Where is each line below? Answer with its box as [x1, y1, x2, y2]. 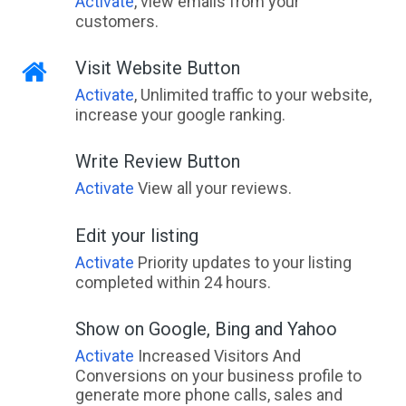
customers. [74, 12, 159, 31]
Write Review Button [74, 150, 240, 172]
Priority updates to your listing [133, 253, 352, 272]
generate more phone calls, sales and [74, 385, 343, 404]
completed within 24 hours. [74, 273, 271, 292]
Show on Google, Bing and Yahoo [74, 318, 337, 340]
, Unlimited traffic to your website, [133, 85, 372, 104]
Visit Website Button [74, 57, 240, 79]
